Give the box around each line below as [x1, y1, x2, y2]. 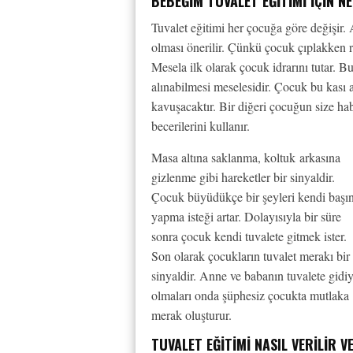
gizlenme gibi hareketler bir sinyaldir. [151, 169, 335, 185]
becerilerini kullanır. [151, 117, 250, 134]
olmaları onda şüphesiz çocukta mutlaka [151, 287, 349, 303]
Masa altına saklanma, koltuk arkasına [151, 149, 340, 165]
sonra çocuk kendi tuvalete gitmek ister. [151, 228, 347, 244]
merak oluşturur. [151, 307, 232, 323]
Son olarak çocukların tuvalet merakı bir [151, 247, 350, 264]
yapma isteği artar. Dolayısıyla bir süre [151, 208, 341, 225]
